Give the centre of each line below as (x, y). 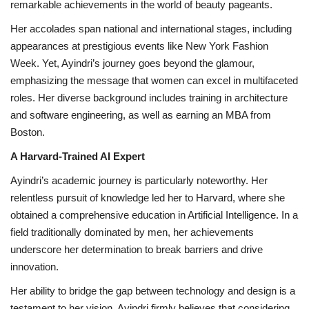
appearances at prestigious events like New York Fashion (139, 46)
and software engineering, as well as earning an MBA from (141, 114)
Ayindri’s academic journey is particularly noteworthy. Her (139, 180)
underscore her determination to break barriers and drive (137, 249)
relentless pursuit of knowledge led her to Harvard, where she (148, 197)
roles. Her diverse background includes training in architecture (149, 97)
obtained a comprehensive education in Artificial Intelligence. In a (154, 215)
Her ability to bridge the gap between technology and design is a (153, 290)
